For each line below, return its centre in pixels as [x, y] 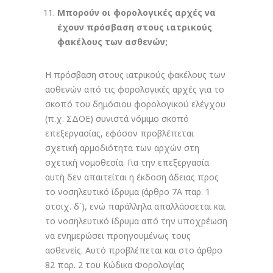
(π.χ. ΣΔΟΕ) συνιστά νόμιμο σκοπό [117, 119]
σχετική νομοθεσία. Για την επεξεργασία [127, 162]
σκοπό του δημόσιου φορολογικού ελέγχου [135, 104]
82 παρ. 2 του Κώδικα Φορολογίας [115, 265]
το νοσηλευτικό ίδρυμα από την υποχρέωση [136, 221]
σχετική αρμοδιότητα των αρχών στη [122, 148]
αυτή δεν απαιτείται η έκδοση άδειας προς [132, 177]
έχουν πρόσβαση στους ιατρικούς [135, 27]
